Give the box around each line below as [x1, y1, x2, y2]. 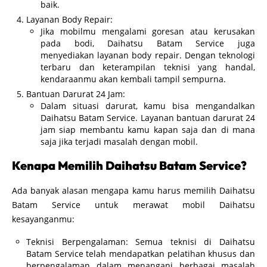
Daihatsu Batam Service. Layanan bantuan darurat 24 [41, 111, 255, 123]
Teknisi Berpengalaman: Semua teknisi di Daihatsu [26, 235, 255, 247]
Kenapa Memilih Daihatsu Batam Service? [12, 157, 247, 173]
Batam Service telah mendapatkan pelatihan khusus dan [26, 247, 255, 259]
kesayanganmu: [12, 213, 74, 225]
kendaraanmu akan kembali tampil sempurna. [41, 73, 226, 85]
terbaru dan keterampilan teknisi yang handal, [41, 61, 255, 73]
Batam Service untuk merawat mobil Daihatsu [12, 198, 255, 210]
